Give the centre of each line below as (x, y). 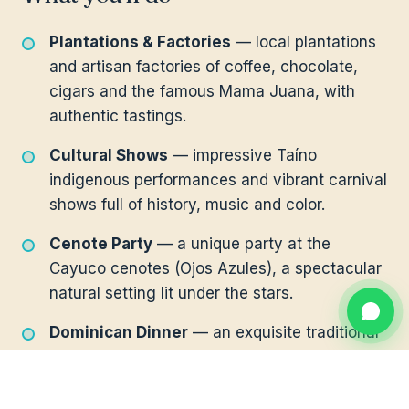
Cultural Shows (109, 155)
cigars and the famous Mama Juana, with (202, 91)
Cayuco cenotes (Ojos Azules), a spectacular (215, 268)
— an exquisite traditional (283, 332)
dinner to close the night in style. (169, 357)
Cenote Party (101, 243)
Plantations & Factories (140, 42)
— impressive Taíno (242, 155)
